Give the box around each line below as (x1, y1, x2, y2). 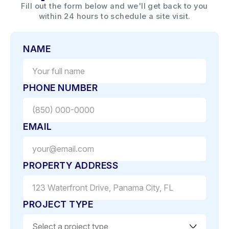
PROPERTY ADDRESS (23, 159, 119, 171)
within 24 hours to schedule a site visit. (38, 11, 191, 21)
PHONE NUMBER (23, 82, 98, 93)
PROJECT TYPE (23, 198, 94, 210)
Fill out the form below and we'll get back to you (21, 1, 208, 11)
